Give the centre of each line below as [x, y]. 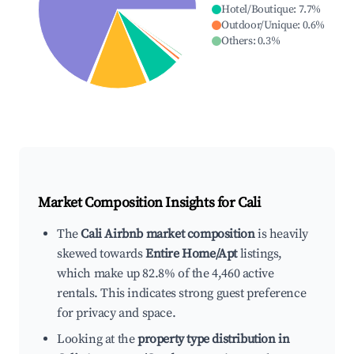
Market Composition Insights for [138, 203]
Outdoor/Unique [259, 26]
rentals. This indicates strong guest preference [182, 294]
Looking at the [97, 339]
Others [237, 41]
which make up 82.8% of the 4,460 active [166, 274]
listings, [260, 254]
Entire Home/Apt [191, 254]
